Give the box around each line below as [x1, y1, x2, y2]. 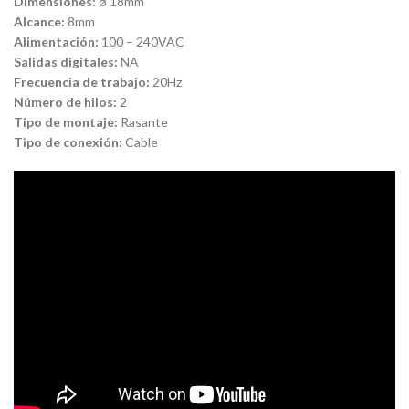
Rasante [118, 114, 168, 130]
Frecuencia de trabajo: [14, 74, 150, 89]
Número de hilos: [14, 94, 117, 110]
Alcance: [14, 14, 65, 29]
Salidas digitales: [14, 54, 118, 69]
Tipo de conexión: [14, 134, 122, 150]
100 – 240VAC [99, 34, 184, 49]
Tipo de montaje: [14, 114, 118, 130]
